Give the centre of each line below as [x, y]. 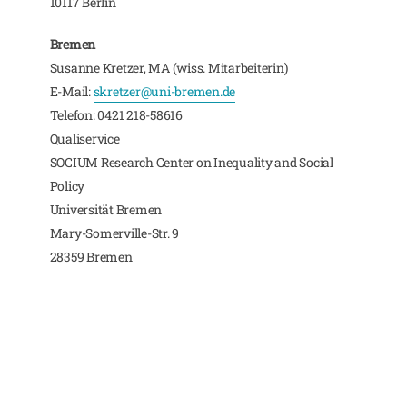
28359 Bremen [91, 257]
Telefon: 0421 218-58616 [116, 115]
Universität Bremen [106, 209]
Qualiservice [84, 139]
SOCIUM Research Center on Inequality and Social [191, 162]
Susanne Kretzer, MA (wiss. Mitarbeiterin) [169, 68]
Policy [67, 186]
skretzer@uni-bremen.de [164, 91]
